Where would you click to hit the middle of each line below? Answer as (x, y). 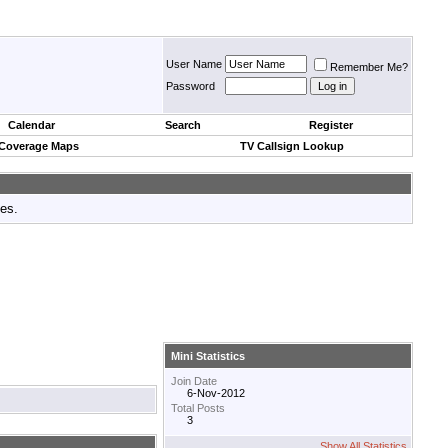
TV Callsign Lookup (291, 146)
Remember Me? (369, 67)
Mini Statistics (208, 356)
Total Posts (198, 408)
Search (183, 125)
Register (331, 125)
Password (190, 86)
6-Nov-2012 (216, 393)
